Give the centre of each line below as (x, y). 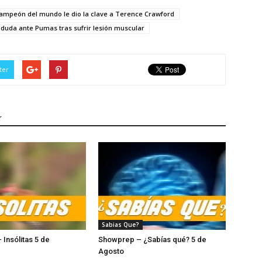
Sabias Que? (120, 225)
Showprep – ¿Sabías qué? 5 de (152, 239)
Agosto (119, 251)
